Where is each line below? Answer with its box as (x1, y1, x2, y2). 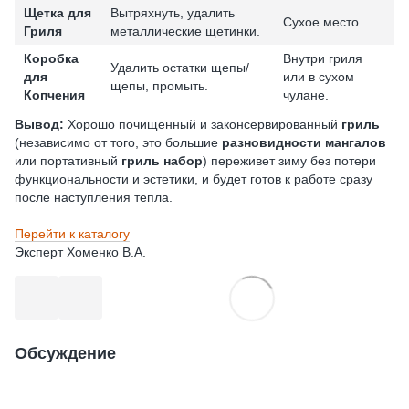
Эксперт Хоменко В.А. (15, 245, 146, 260)
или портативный (15, 153, 121, 169)
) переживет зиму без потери (203, 153, 376, 169)
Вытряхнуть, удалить (110, 5, 235, 21)
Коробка (24, 51, 79, 67)
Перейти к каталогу (15, 226, 130, 242)
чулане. (283, 88, 329, 103)
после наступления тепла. (15, 190, 173, 205)
